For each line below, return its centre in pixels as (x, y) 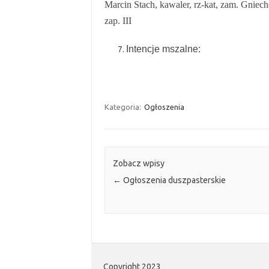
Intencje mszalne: (163, 49)
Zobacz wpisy (138, 164)
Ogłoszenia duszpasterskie (173, 180)
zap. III (118, 21)
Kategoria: (123, 107)
